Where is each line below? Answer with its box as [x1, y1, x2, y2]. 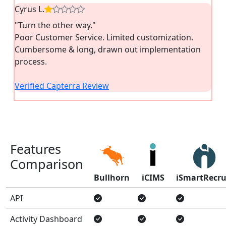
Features [10, 140, 61, 157]
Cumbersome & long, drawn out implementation [15, 43, 201, 55]
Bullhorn [94, 172, 130, 183]
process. [15, 55, 47, 67]
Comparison [10, 155, 83, 173]
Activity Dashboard [10, 213, 82, 224]
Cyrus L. [15, 3, 44, 15]
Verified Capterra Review [15, 80, 109, 91]
